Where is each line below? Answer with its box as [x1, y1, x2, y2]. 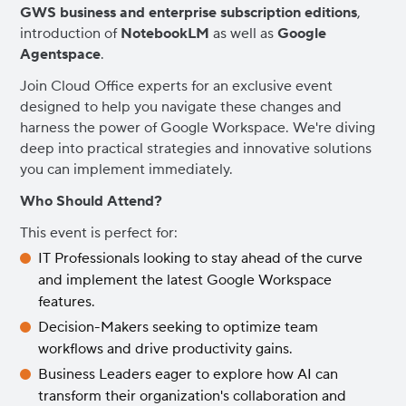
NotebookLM [121, 24, 214, 43]
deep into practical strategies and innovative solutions [20, 140, 372, 158]
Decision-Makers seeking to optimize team [38, 318, 319, 336]
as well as [213, 24, 278, 43]
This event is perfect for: [20, 224, 179, 242]
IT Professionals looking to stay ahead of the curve [38, 249, 363, 267]
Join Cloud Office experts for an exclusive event [20, 77, 333, 95]
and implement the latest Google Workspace [38, 271, 333, 289]
